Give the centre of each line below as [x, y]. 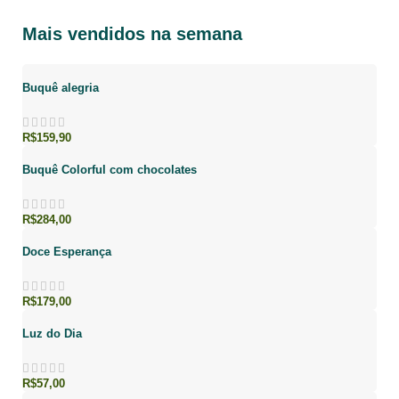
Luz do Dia [52, 333]
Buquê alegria [61, 87]
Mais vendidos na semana [132, 33]
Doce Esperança [67, 251]
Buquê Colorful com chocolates [110, 169]
